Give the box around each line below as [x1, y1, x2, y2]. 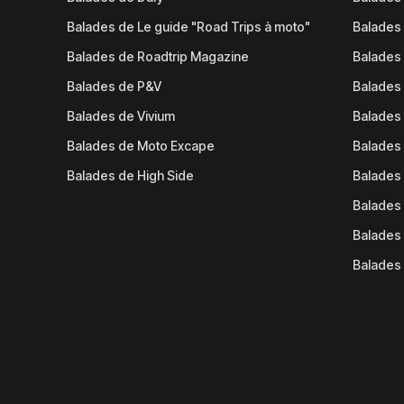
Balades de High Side [67, 168, 195, 183]
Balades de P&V [67, 78, 162, 94]
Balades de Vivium [67, 108, 176, 124]
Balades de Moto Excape [67, 138, 216, 153]
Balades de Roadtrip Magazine [67, 49, 250, 64]
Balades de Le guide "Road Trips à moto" [67, 19, 311, 34]
